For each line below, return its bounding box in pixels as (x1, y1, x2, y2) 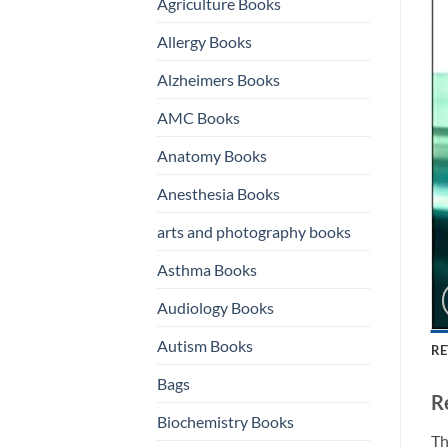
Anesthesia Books (157, 183, 280, 203)
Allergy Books (157, 31, 252, 51)
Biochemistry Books (157, 411, 294, 431)
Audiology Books (157, 297, 274, 317)
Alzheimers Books (157, 69, 280, 89)
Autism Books (157, 335, 253, 355)
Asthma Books (157, 259, 257, 279)
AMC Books (157, 107, 240, 127)
